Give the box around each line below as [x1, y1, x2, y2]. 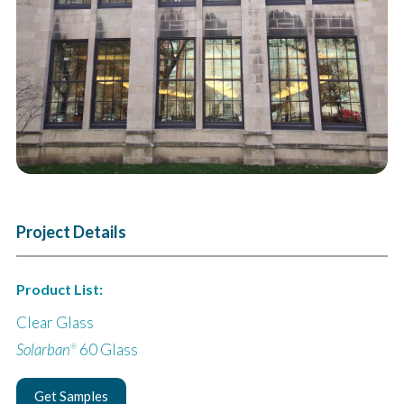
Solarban [15, 339, 70, 359]
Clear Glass [15, 313, 94, 332]
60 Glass [76, 339, 138, 359]
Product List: [15, 280, 103, 298]
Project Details [15, 222, 126, 242]
